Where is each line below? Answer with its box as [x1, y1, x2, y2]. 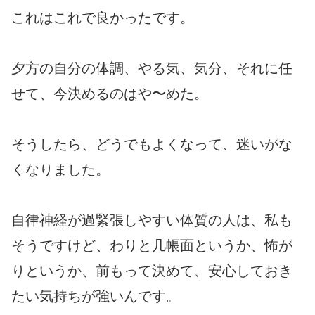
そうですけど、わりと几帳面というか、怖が [11, 237, 292, 253]
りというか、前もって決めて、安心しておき [11, 262, 292, 278]
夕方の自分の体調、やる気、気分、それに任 [11, 60, 292, 76]
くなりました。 [11, 161, 110, 177]
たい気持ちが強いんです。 [11, 288, 180, 304]
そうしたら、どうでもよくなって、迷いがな [11, 136, 292, 152]
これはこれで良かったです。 [11, 9, 194, 25]
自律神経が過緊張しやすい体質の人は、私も [11, 212, 292, 228]
